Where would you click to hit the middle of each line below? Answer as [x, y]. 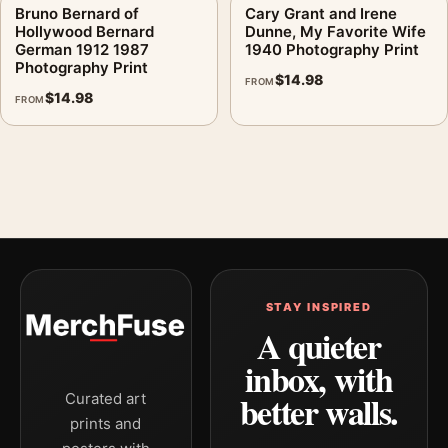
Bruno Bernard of [77, 13]
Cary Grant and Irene [321, 13]
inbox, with [319, 379]
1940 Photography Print [332, 49]
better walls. [318, 412]
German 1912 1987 [82, 49]
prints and [106, 423]
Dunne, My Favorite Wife [335, 31]
